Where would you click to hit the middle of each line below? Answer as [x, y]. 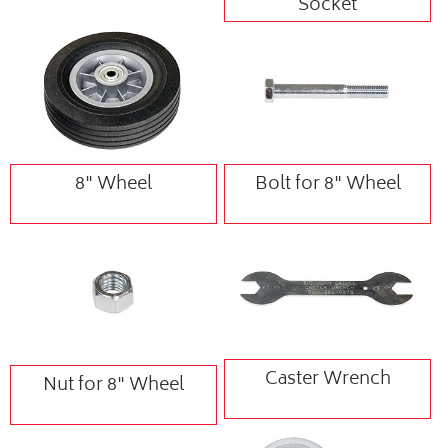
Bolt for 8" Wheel [327, 184]
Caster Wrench [327, 380]
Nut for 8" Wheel [114, 386]
